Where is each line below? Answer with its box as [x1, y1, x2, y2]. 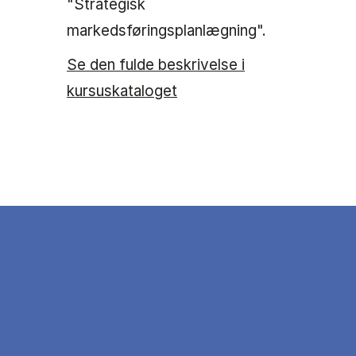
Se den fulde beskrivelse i [67, 56, 245, 75]
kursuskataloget [67, 82, 177, 101]
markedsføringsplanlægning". [67, 21, 266, 41]
